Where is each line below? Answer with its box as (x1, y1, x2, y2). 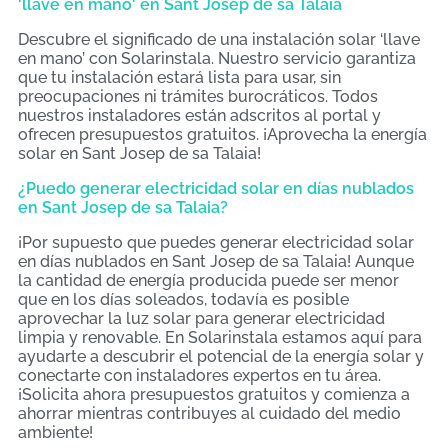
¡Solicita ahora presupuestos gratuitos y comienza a (18, 384, 410, 404)
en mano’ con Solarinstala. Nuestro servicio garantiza (18, 48, 416, 68)
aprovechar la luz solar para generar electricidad (18, 308, 385, 328)
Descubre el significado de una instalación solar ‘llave (18, 29, 420, 49)
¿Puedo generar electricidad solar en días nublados (18, 178, 414, 198)
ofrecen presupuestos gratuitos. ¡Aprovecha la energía (18, 124, 427, 144)
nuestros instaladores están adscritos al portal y (18, 105, 381, 125)
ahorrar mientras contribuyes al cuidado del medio (18, 403, 401, 423)
